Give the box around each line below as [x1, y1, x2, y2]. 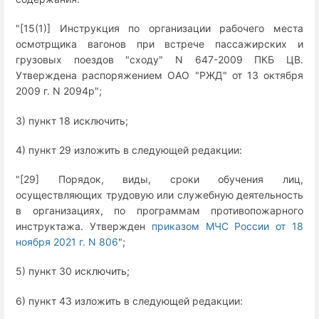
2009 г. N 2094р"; [16, 85, 102, 98]
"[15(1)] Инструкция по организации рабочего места [16, 22, 303, 35]
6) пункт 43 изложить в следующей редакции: [16, 294, 243, 307]
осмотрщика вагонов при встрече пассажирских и [16, 38, 303, 51]
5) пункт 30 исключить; [16, 265, 130, 278]
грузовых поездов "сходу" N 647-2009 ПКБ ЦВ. [16, 53, 303, 66]
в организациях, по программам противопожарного [16, 204, 303, 217]
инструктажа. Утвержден [16, 220, 152, 233]
